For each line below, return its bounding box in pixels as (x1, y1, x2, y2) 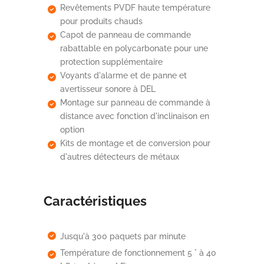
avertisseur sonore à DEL (60, 84, 156, 94)
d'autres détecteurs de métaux (60, 151, 179, 161)
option (60, 124, 84, 134)
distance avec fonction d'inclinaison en (60, 111, 209, 121)
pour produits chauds (60, 16, 143, 26)
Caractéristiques (44, 193, 147, 209)
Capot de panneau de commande (60, 29, 191, 39)
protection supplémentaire (60, 57, 163, 67)
